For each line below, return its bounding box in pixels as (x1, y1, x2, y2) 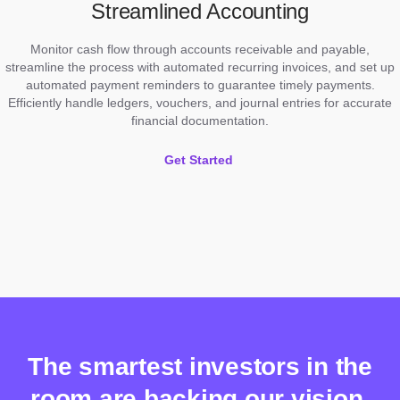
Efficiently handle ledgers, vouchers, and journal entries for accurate (8, 95, 392, 110)
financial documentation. (131, 112, 269, 128)
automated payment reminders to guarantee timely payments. (25, 77, 375, 92)
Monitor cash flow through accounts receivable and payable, (30, 41, 370, 56)
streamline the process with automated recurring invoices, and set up (5, 59, 395, 74)
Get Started (163, 152, 233, 167)
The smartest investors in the (28, 352, 372, 380)
